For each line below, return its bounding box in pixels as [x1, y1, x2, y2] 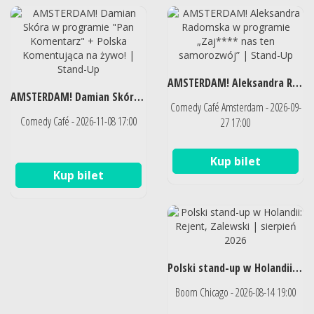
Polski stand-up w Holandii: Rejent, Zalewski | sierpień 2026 [292, 259, 302, 275]
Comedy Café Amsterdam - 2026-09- [170, 99, 301, 115]
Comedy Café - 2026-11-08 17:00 [20, 113, 137, 129]
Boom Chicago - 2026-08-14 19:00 [175, 284, 296, 300]
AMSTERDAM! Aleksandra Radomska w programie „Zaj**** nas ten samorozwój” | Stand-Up [292, 74, 302, 90]
